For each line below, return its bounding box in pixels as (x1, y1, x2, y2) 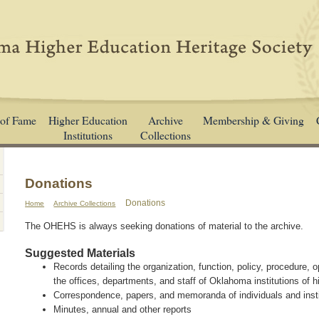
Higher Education (48, 112, 128, 127)
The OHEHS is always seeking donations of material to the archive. (25, 220, 304, 231)
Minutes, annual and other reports (53, 304, 192, 315)
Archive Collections (53, 199, 116, 207)
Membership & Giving (202, 112, 304, 127)
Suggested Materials (25, 246, 136, 259)
